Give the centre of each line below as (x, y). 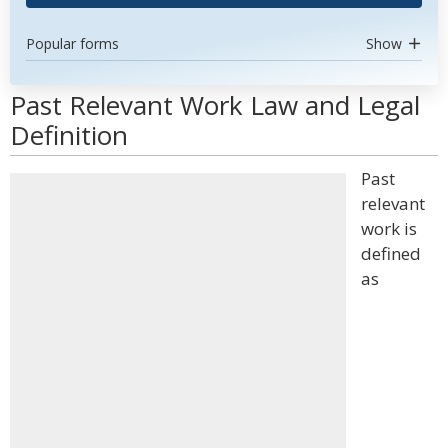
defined (391, 253)
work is (389, 228)
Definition (69, 135)
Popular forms (72, 43)
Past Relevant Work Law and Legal (215, 105)
